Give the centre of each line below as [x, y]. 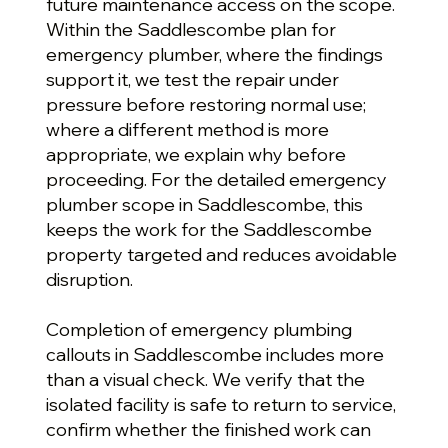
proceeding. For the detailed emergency [216, 179]
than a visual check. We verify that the [205, 379]
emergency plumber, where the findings [214, 54]
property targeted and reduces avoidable [221, 254]
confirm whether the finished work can [208, 429]
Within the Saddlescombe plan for [190, 29]
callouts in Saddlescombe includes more [214, 354]
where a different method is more [187, 129]
